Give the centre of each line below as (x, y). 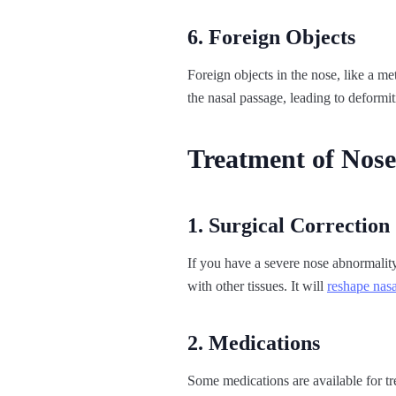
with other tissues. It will (257, 286)
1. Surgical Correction (289, 226)
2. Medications (254, 343)
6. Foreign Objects (271, 38)
